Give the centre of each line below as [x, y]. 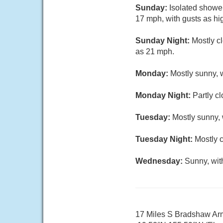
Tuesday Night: [165, 139]
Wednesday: [160, 161]
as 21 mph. [155, 52]
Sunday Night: [164, 41]
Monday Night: [164, 95]
